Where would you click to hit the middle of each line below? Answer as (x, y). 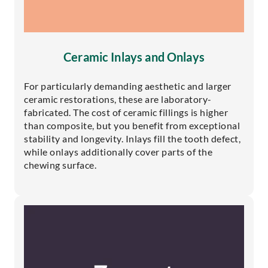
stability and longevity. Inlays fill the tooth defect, (132, 138)
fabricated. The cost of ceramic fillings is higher (126, 112)
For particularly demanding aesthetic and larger (128, 86)
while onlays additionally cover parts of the (118, 151)
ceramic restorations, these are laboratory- (118, 99)
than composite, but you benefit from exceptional (132, 125)
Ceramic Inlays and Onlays (134, 57)
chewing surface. (60, 165)
